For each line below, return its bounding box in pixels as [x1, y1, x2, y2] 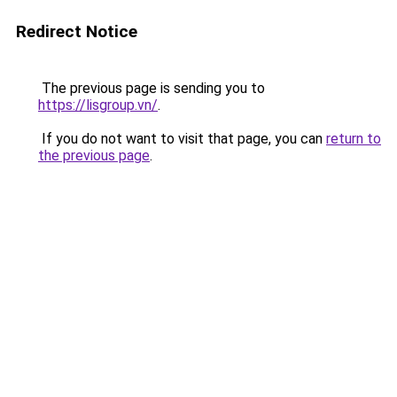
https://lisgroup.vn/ [38, 97, 158, 113]
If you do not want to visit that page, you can [38, 130, 326, 147]
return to [326, 130, 381, 147]
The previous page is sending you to [38, 80, 265, 97]
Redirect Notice [16, 21, 137, 42]
